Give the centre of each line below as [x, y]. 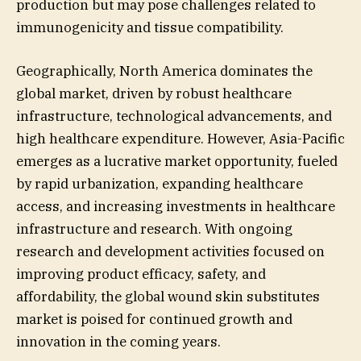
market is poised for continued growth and [154, 319]
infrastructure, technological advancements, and [174, 116]
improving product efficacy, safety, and [141, 274]
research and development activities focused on [170, 251]
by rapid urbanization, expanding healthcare [160, 183]
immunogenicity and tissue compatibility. [150, 27]
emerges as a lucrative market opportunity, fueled [177, 161]
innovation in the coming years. [118, 341]
